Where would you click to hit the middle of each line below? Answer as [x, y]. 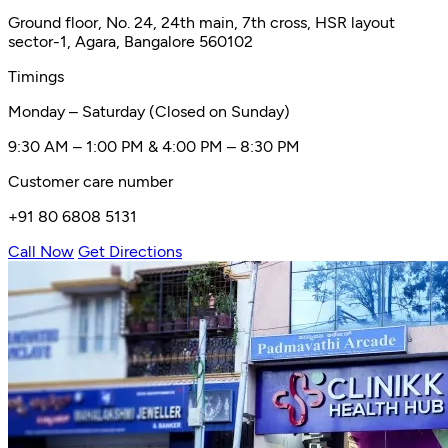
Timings [36, 76]
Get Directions [130, 251]
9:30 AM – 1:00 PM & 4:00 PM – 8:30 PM [154, 146]
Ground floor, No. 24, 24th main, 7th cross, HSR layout [201, 22]
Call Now [41, 251]
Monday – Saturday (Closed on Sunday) [149, 111]
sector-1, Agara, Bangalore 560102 [130, 41]
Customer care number [90, 181]
